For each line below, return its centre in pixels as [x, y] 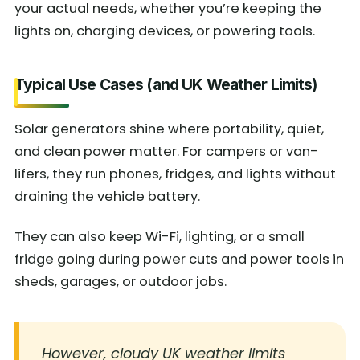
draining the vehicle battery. [107, 196]
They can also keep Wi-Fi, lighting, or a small [160, 236]
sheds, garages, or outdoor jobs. [121, 281]
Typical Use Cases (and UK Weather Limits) [166, 85]
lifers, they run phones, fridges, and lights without [175, 174]
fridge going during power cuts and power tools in [179, 259]
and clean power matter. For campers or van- [166, 151]
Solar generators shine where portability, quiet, [169, 129]
